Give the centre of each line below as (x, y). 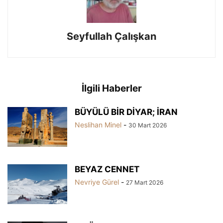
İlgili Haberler (111, 89)
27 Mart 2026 (145, 183)
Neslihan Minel (98, 125)
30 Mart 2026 (148, 125)
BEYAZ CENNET (107, 169)
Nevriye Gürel (97, 182)
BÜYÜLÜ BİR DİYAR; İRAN (126, 112)
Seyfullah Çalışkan (111, 37)
